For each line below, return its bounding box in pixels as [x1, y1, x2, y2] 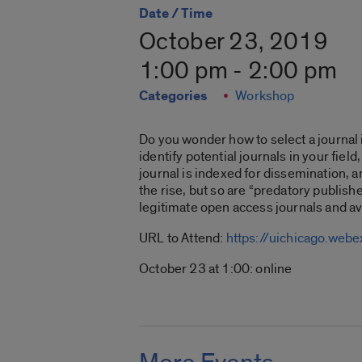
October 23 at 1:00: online [139, 260, 293, 278]
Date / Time [139, 5, 213, 23]
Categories [139, 87, 207, 106]
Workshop [235, 87, 295, 105]
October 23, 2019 [139, 27, 328, 58]
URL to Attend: [139, 229, 226, 247]
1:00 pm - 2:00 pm [139, 56, 338, 87]
